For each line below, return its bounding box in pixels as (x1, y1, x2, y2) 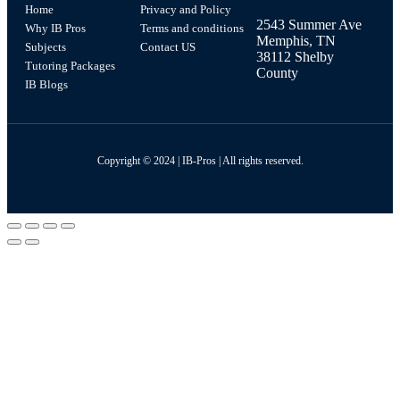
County (255, 65, 298, 81)
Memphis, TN (255, 33, 336, 49)
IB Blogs (25, 78, 68, 92)
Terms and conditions (140, 21, 245, 36)
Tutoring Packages (25, 59, 115, 73)
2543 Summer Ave (255, 17, 362, 33)
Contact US (140, 40, 196, 54)
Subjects (25, 40, 66, 54)
